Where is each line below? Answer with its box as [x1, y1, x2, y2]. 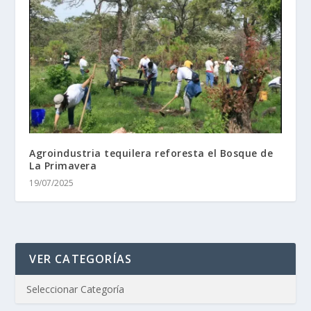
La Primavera [29, 159, 97, 173]
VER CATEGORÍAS [29, 251, 133, 267]
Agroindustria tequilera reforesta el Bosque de [29, 146, 274, 160]
